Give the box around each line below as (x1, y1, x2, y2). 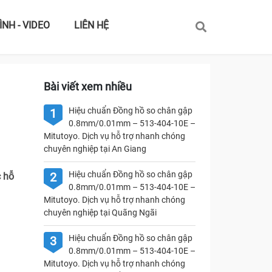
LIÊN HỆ (73, 19, 109, 31)
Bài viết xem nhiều (43, 80, 132, 93)
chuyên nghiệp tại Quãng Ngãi (43, 208, 157, 217)
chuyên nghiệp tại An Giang (43, 144, 146, 154)
